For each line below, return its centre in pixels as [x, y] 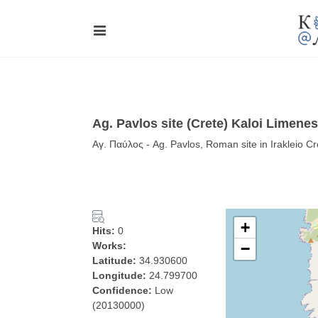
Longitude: [121, 275]
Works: [109, 246]
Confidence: [124, 290]
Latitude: [116, 261]
